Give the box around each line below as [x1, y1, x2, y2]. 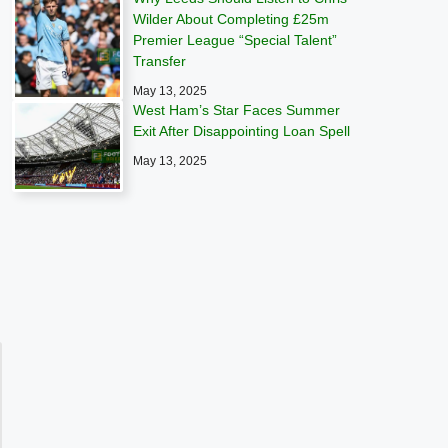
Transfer [133, 53, 187, 69]
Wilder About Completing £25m [133, 11, 330, 27]
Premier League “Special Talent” [133, 32, 338, 48]
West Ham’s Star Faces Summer [133, 102, 341, 118]
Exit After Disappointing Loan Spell [133, 123, 351, 139]
